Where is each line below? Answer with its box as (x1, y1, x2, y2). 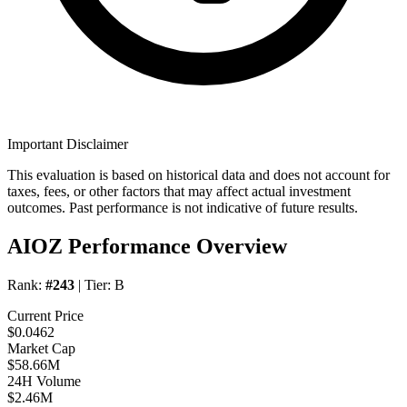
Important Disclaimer (7, 136, 128, 153)
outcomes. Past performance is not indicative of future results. (7, 200, 358, 216)
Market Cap (7, 341, 75, 357)
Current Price (7, 308, 84, 324)
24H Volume (7, 373, 81, 390)
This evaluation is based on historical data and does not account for (7, 167, 390, 184)
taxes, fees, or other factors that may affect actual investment (7, 184, 351, 200)
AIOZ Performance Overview (7, 234, 287, 259)
